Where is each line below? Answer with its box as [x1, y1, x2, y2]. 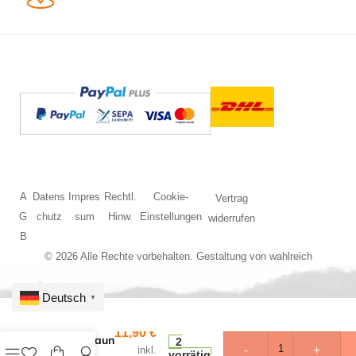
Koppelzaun [52, 333, 114, 347]
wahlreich [269, 250, 312, 263]
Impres [68, 191, 101, 203]
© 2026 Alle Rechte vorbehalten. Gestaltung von [44, 250, 269, 263]
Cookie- [153, 191, 189, 203]
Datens [33, 191, 66, 203]
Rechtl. [103, 191, 137, 203]
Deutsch [42, 291, 86, 304]
